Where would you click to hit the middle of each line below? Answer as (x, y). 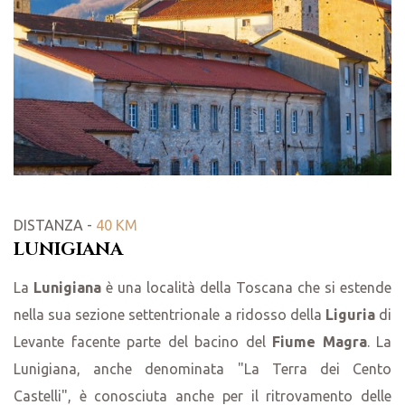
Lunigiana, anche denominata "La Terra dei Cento (202, 369)
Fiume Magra (320, 342)
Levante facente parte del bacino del (143, 342)
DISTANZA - (55, 226)
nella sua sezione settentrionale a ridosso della (170, 315)
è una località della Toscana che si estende (246, 288)
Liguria (350, 315)
